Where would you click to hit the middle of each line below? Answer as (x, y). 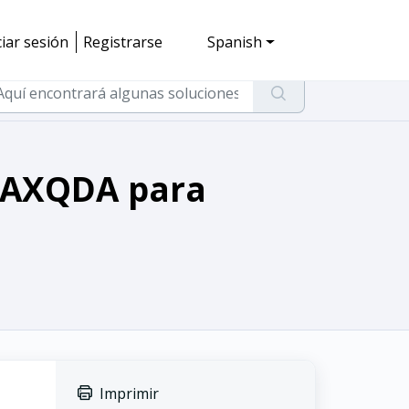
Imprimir (129, 393)
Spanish (235, 42)
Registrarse (123, 42)
